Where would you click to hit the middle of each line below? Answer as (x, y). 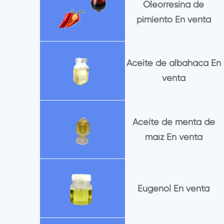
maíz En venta (173, 137)
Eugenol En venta (174, 188)
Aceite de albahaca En (173, 63)
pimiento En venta (173, 19)
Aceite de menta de (173, 122)
